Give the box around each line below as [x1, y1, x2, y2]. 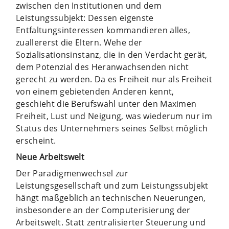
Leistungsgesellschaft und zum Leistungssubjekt [16, 179, 209, 191]
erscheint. [16, 134, 56, 146]
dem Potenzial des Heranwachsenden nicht [16, 61, 189, 73]
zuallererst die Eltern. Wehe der [16, 36, 143, 48]
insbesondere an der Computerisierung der [16, 204, 191, 216]
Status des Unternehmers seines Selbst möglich [16, 122, 208, 134]
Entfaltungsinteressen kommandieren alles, [16, 24, 191, 36]
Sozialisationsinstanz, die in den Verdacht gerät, [16, 49, 208, 60]
